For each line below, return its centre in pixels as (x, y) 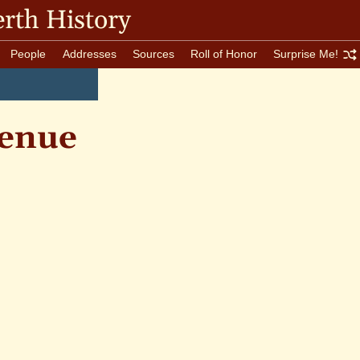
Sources (153, 54)
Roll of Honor (223, 54)
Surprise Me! (305, 54)
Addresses (89, 54)
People (29, 54)
